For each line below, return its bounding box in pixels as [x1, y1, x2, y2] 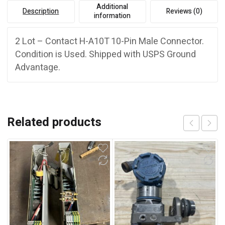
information [94, 10, 131, 21]
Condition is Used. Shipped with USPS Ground [15, 47, 196, 61]
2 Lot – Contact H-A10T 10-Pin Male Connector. [15, 34, 204, 48]
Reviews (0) [166, 6, 202, 17]
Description [23, 6, 59, 17]
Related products [7, 113, 101, 131]
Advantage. [15, 60, 60, 74]
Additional [96, 1, 129, 12]
